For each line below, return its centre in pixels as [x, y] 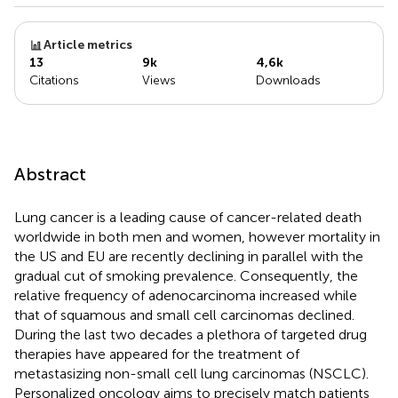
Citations [54, 80]
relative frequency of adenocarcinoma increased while [186, 295]
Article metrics [88, 44]
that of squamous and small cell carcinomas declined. [184, 314]
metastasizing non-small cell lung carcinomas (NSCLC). [191, 373]
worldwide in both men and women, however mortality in [197, 236]
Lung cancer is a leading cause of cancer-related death [188, 217]
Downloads [288, 80]
